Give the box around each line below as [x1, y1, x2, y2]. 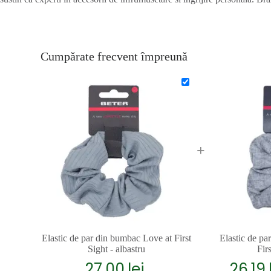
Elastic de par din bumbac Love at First [41, 232, 191, 243]
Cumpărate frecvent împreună [41, 49, 188, 63]
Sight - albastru [87, 243, 145, 254]
